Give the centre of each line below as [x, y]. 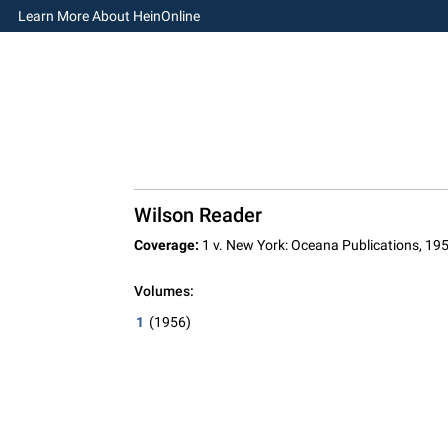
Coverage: [166, 245]
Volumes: [163, 291]
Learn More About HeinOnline [108, 15]
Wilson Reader [197, 215]
